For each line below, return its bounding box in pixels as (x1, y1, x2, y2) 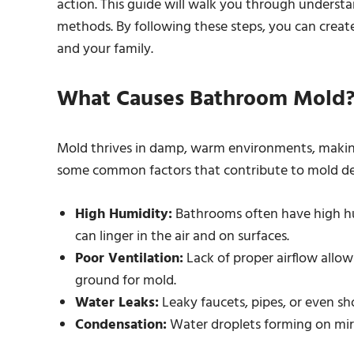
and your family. (57, 38, 153, 61)
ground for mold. (74, 269, 176, 292)
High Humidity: (74, 203, 172, 226)
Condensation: (74, 314, 167, 337)
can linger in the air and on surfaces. (74, 225, 289, 248)
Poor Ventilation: (74, 247, 183, 270)
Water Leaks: (74, 292, 159, 314)
